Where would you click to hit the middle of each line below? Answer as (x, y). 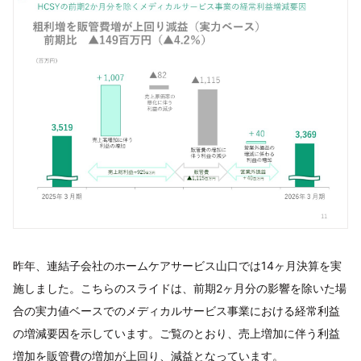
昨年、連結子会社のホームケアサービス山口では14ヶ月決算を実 (177, 266)
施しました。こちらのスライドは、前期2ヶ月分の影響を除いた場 (180, 288)
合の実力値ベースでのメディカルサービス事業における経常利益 (176, 311)
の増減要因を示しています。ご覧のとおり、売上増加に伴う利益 (176, 333)
